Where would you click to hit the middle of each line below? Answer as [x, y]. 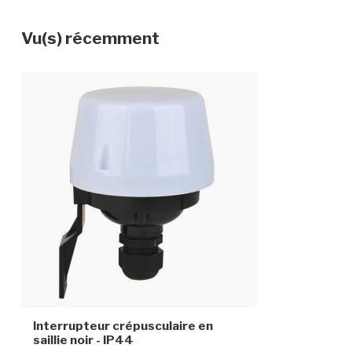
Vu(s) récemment [90, 38]
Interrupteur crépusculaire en [123, 326]
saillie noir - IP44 [83, 340]
